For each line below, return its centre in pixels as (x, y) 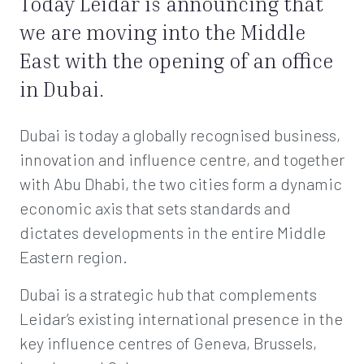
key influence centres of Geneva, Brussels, (168, 343)
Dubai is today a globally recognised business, (180, 135)
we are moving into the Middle (162, 32)
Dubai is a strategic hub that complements (168, 294)
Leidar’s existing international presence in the (181, 318)
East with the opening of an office (176, 61)
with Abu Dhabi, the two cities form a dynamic (181, 184)
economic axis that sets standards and (155, 208)
